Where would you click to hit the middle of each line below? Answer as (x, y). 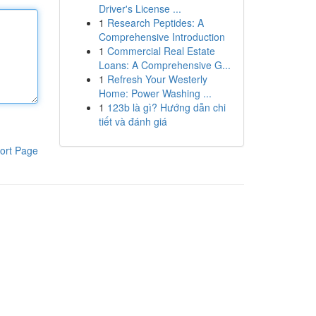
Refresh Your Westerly (157, 79)
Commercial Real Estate (161, 51)
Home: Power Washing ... (155, 93)
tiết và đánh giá (133, 121)
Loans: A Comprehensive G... (164, 65)
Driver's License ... (140, 8)
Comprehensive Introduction (162, 37)
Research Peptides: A (155, 23)
